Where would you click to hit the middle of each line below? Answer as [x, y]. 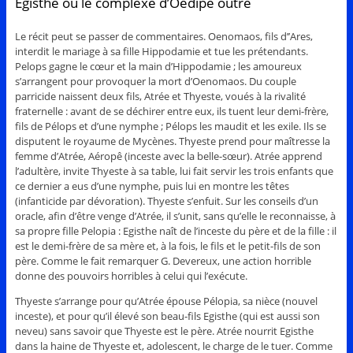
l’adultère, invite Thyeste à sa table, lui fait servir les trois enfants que [174, 171]
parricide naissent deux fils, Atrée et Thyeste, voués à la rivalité [160, 96]
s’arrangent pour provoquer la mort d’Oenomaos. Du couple [155, 81]
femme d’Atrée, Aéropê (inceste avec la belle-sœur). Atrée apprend [168, 156]
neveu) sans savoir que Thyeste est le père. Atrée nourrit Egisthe [164, 331]
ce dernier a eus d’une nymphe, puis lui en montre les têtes [152, 186]
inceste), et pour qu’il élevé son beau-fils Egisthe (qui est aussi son [167, 316]
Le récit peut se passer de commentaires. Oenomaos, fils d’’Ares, [163, 36]
